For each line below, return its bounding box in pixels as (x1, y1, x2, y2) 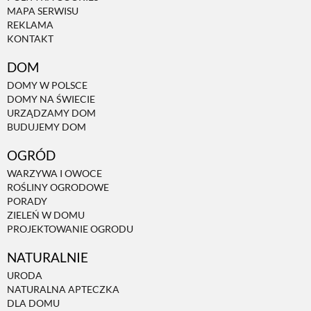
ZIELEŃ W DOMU (7, 209, 85, 221)
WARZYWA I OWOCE (7, 167, 102, 180)
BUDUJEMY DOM (7, 121, 86, 133)
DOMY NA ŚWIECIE (7, 93, 95, 106)
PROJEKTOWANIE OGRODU (7, 223, 133, 235)
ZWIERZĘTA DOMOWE (85, 292, 226, 308)
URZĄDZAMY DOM (7, 107, 96, 119)
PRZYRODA (119, 249, 192, 264)
